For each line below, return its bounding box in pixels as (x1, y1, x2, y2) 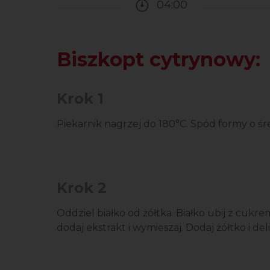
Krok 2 (57, 179, 107, 196)
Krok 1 (57, 90, 104, 107)
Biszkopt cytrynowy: (57, 48, 260, 71)
